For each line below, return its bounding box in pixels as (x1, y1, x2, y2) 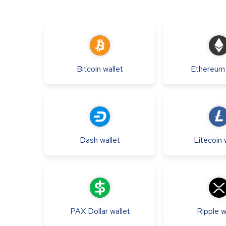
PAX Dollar (70, 205, 108, 216)
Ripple (197, 205, 219, 216)
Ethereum (191, 63, 225, 74)
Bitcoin (77, 63, 101, 74)
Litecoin (194, 134, 222, 145)
